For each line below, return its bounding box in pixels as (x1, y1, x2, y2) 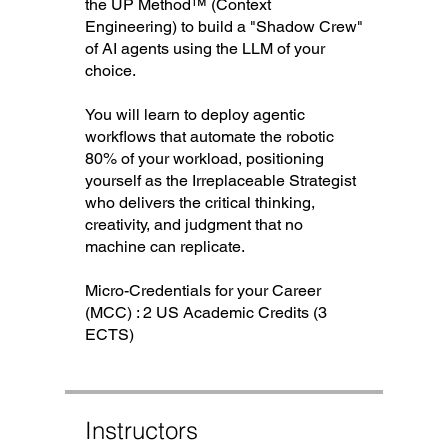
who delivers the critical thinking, (84, 192, 315, 212)
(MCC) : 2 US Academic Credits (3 (84, 302, 327, 322)
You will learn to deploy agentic (84, 104, 305, 124)
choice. (84, 60, 136, 80)
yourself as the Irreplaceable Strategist (84, 170, 356, 190)
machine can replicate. (84, 236, 245, 256)
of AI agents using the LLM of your (84, 38, 325, 58)
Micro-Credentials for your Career (84, 280, 321, 300)
